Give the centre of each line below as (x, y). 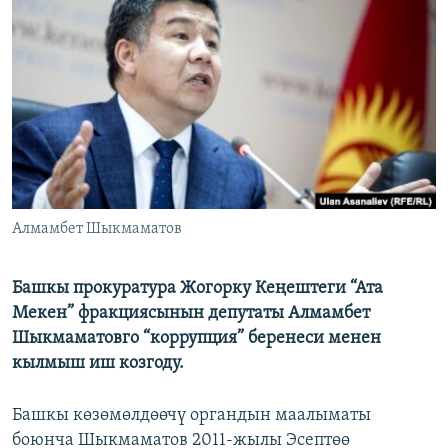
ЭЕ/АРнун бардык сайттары (140, 153)
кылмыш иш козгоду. (98, 364)
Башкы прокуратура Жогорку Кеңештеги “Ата (197, 289)
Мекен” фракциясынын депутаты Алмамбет (191, 314)
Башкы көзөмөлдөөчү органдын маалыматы (191, 416)
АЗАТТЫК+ (65, 54)
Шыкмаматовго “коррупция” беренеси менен (196, 339)
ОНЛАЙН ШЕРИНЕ (71, 16)
